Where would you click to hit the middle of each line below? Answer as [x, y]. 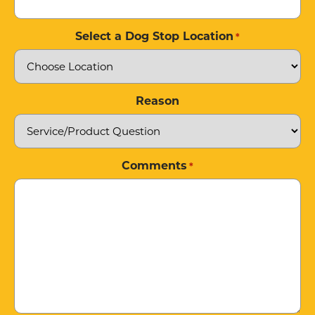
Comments [154, 166]
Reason [157, 102]
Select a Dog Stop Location [154, 37]
